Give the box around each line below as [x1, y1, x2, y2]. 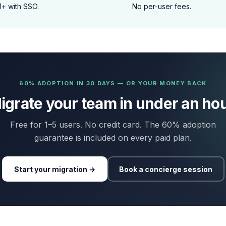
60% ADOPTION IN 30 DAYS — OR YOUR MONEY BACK [19, 80, 207, 87]
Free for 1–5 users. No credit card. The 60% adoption [10, 120, 216, 130]
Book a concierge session [119, 164, 212, 174]
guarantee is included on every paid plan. [34, 133, 192, 143]
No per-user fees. [132, 2, 191, 11]
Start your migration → [14, 164, 95, 174]
